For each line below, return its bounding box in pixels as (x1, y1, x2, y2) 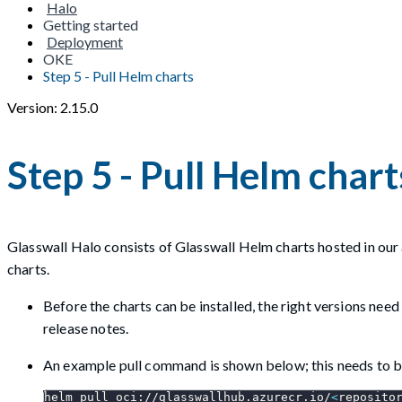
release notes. (43, 319, 129, 336)
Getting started (43, 16, 138, 33)
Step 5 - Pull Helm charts (43, 67, 194, 84)
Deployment (47, 33, 123, 50)
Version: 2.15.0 (7, 99, 98, 116)
